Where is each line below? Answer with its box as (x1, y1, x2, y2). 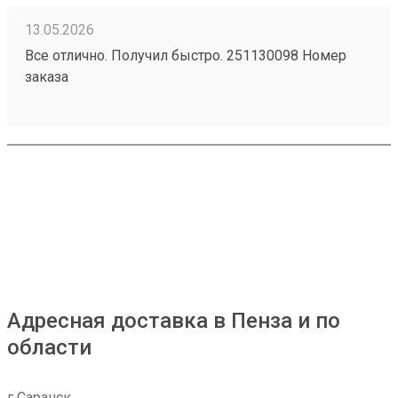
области (7, 335, 92, 360)
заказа (25, 68, 68, 85)
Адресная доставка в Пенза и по (7, 308, 340, 333)
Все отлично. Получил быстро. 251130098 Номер (25, 47, 346, 64)
